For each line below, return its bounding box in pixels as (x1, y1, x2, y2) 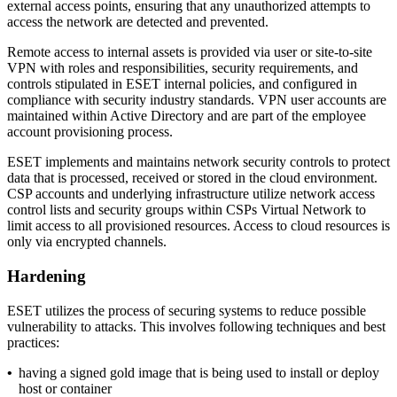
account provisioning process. (7, 124, 173, 140)
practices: (7, 334, 59, 350)
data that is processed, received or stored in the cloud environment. (7, 170, 378, 186)
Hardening (7, 267, 86, 286)
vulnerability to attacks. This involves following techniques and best (7, 318, 385, 334)
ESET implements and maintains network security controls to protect (7, 154, 390, 170)
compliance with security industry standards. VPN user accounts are (7, 92, 386, 108)
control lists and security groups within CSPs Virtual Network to (7, 202, 366, 218)
